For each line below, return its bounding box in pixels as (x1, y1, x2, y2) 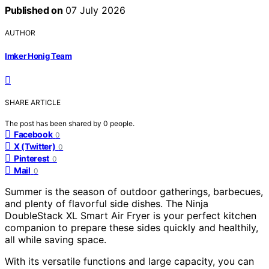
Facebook (14, 128, 53, 139)
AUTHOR (5, 28, 35, 38)
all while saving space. (5, 233, 106, 246)
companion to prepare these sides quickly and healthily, (5, 221, 258, 234)
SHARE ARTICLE (5, 97, 61, 107)
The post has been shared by (5, 118, 103, 128)
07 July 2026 (62, 4, 126, 17)
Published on (5, 4, 63, 17)
